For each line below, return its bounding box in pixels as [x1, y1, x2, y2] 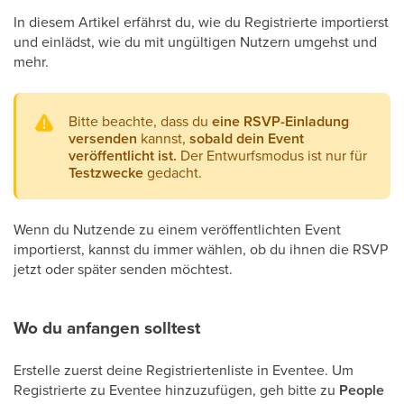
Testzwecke [69, 162, 143, 183]
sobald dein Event [189, 128, 304, 149]
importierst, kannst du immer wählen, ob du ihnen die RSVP [14, 239, 388, 259]
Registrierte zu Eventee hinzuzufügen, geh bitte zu [14, 380, 339, 399]
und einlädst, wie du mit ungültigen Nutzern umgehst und [14, 32, 377, 51]
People [339, 380, 384, 400]
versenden [69, 128, 137, 149]
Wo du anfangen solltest [14, 315, 200, 341]
